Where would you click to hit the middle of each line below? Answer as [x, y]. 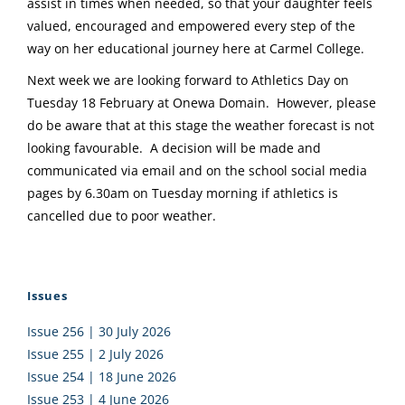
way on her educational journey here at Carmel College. [196, 49]
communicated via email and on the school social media [197, 171]
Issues [47, 296]
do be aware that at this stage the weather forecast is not [201, 126]
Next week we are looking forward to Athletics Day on [188, 80]
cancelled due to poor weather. [123, 216]
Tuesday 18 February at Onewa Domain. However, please [202, 103]
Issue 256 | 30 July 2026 [99, 332]
